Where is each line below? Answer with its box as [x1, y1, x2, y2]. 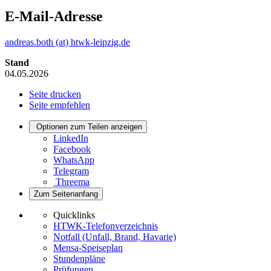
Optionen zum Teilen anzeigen [36, 122, 142, 131]
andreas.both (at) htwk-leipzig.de [5, 36, 130, 47]
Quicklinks [53, 209, 95, 220]
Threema [56, 176, 90, 187]
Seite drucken [29, 88, 81, 99]
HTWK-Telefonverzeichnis [53, 220, 158, 231]
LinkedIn [53, 132, 88, 143]
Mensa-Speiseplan [53, 242, 123, 253]
